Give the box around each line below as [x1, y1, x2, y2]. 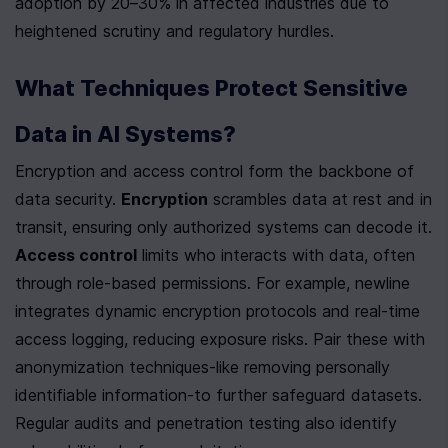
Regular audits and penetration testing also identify [15, 413, 397, 434]
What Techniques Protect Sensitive [15, 75, 408, 102]
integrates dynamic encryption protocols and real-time [15, 301, 420, 322]
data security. [15, 189, 121, 210]
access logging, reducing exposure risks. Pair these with [15, 329, 425, 350]
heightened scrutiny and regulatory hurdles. [15, 21, 334, 42]
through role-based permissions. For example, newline [15, 273, 410, 294]
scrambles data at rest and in [208, 189, 432, 210]
